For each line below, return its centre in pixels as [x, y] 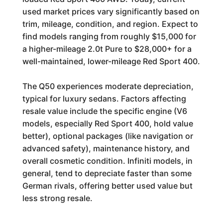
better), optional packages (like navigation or [108, 136]
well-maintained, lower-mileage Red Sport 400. [111, 61]
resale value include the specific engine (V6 [105, 111]
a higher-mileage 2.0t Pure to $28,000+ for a [107, 49]
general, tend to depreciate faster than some [107, 173]
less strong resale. [57, 198]
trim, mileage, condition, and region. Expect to [110, 24]
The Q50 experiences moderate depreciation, [108, 86]
